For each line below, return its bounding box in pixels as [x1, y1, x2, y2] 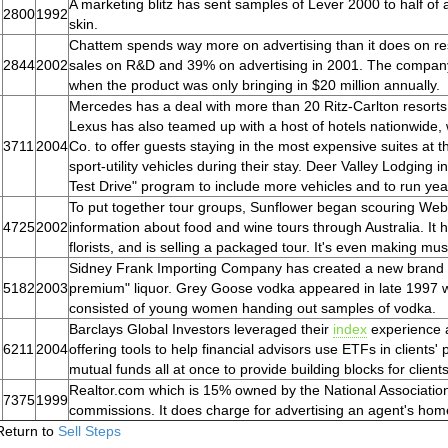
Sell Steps [58, 423, 121, 439]
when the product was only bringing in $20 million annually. [69, 77, 440, 93]
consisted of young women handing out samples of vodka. [69, 300, 436, 316]
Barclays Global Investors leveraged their [69, 321, 333, 337]
